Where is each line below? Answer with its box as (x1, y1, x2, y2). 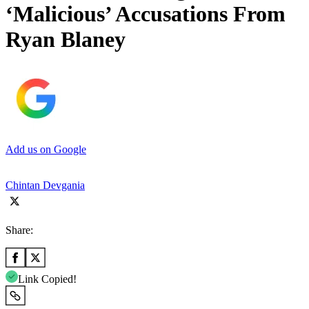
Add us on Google (6, 143, 86, 155)
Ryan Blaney (6, 27, 126, 52)
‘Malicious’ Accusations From (6, 1, 286, 27)
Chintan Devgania (6, 179, 85, 191)
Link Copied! (18, 272, 77, 285)
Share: (6, 223, 33, 236)
